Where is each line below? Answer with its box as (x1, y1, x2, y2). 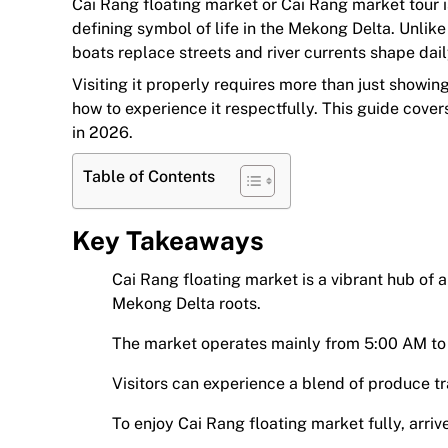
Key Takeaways (72, 225, 264, 256)
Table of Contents (83, 167, 215, 187)
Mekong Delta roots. (112, 293, 261, 313)
